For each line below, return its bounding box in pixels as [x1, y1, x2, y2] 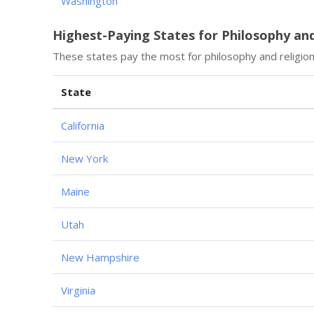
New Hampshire [61, 250, 139, 264]
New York [61, 151, 108, 165]
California [61, 118, 104, 132]
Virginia [61, 282, 95, 297]
